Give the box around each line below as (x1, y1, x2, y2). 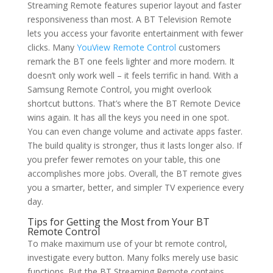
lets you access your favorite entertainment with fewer (27, 27, 243, 40)
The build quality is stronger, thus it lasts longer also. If (27, 140, 242, 152)
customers (175, 41, 221, 54)
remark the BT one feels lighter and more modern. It (27, 55, 235, 68)
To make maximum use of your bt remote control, (27, 238, 227, 250)
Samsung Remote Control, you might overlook (27, 83, 211, 96)
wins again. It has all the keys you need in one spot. (27, 112, 229, 124)
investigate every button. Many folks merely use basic (27, 252, 238, 264)
